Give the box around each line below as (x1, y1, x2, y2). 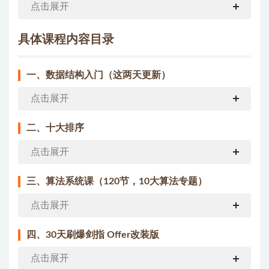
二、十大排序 (26, 123, 84, 133)
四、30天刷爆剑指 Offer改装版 (26, 229, 159, 240)
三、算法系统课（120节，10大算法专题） (26, 177, 207, 187)
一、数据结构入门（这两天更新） (26, 70, 171, 80)
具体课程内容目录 (18, 33, 114, 46)
